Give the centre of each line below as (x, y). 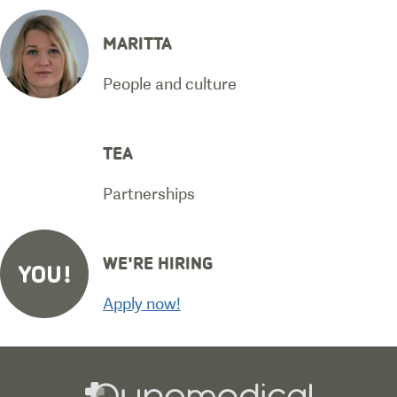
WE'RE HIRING (158, 262)
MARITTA (137, 42)
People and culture (170, 83)
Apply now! (142, 303)
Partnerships (149, 193)
